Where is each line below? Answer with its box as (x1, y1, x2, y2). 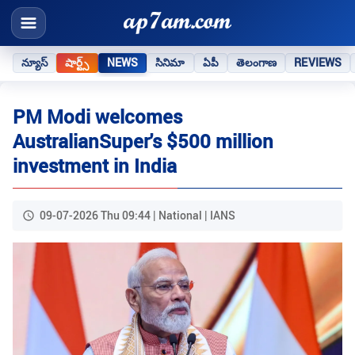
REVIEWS (294, 55, 342, 70)
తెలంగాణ (235, 55, 277, 70)
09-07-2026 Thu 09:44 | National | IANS (40, 208, 235, 223)
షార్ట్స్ (65, 55, 90, 70)
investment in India (13, 153, 177, 179)
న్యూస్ (21, 55, 48, 70)
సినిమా (155, 55, 185, 70)
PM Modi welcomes (13, 104, 182, 130)
